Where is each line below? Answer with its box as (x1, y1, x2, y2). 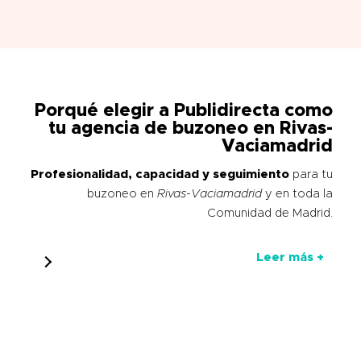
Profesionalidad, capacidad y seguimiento (31, 168, 293, 181)
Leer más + (256, 251, 324, 264)
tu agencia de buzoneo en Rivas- (48, 119, 333, 138)
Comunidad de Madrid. (207, 207, 333, 220)
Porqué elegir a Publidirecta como (35, 102, 333, 120)
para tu (293, 168, 333, 181)
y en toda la (262, 188, 333, 201)
